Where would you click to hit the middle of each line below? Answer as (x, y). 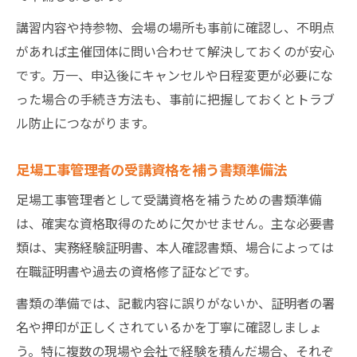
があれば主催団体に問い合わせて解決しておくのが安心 (175, 51)
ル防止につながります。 (85, 122)
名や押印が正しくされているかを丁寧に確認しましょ (169, 326)
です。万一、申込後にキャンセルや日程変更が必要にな (175, 75)
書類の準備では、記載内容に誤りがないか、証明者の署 (175, 302)
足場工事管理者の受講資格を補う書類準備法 (151, 169)
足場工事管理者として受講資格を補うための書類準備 (169, 199)
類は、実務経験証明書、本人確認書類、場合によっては (175, 247)
